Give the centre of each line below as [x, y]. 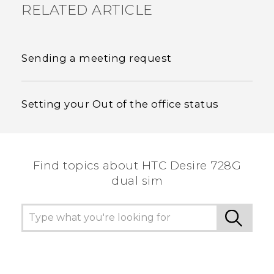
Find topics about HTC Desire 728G [137, 165]
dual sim [137, 180]
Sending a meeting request [97, 58]
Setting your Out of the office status [120, 104]
